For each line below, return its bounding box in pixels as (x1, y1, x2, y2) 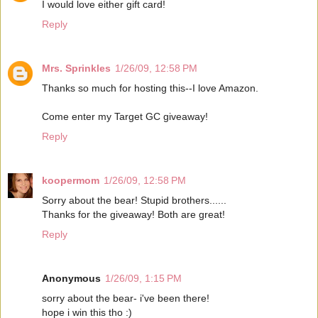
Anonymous (42, 273, 101, 285)
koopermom (42, 175, 99, 187)
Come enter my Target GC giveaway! (42, 111, 208, 123)
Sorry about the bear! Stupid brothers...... (42, 194, 226, 207)
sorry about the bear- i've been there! (42, 292, 209, 305)
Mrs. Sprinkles (42, 62, 111, 75)
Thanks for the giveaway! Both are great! (42, 209, 225, 221)
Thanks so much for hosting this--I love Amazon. (42, 82, 258, 94)
